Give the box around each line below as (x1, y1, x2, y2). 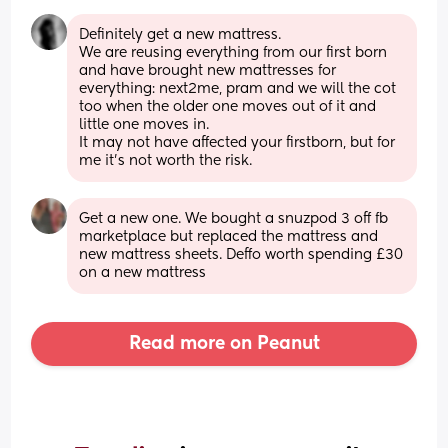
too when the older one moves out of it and (79, 99, 377, 114)
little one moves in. (79, 117, 214, 132)
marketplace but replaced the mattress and (79, 229, 379, 244)
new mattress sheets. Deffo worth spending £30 (79, 247, 404, 262)
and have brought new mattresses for (79, 63, 337, 78)
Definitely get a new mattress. (79, 27, 286, 42)
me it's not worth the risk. (79, 153, 253, 168)
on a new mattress (79, 265, 207, 280)
